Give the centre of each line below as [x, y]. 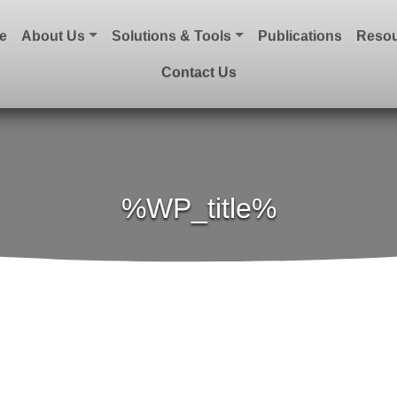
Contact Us [198, 72]
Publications [300, 36]
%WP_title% [198, 209]
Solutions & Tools [171, 36]
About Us [54, 36]
